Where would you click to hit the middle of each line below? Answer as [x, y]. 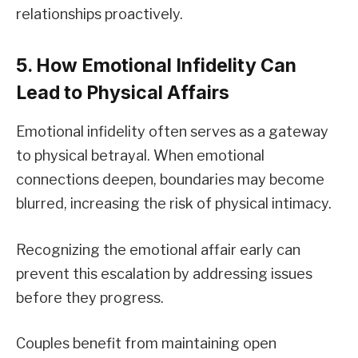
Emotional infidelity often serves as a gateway [172, 131]
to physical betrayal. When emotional [140, 155]
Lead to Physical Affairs [123, 92]
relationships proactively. [99, 14]
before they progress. [90, 297]
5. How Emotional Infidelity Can [156, 65]
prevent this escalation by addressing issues [164, 273]
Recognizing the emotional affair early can [158, 249]
